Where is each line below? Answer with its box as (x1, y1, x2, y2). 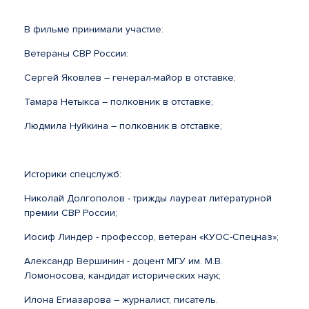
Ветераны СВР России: (24, 47, 128, 59)
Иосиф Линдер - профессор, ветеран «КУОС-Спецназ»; (24, 230, 279, 243)
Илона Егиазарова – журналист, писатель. (24, 293, 221, 306)
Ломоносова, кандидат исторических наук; (24, 269, 221, 281)
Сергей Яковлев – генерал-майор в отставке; (24, 71, 236, 83)
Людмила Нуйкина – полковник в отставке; (24, 119, 225, 132)
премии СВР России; (24, 206, 117, 219)
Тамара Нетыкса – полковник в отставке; (24, 95, 213, 108)
